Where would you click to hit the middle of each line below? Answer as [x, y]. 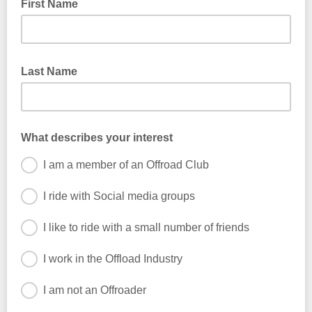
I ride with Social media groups [119, 196]
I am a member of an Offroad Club [126, 165]
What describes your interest [97, 138]
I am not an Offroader [95, 290]
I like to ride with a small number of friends [146, 227]
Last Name [50, 71]
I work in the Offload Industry [113, 259]
